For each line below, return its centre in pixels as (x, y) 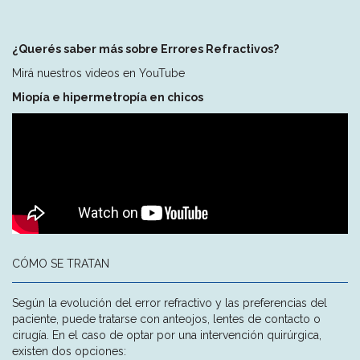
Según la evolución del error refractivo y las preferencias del (170, 303)
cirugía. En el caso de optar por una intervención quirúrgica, (167, 335)
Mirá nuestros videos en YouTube (98, 73)
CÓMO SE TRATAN (61, 263)
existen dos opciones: (69, 351)
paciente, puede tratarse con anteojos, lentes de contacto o (166, 319)
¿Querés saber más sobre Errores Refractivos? (145, 49)
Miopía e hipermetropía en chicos (109, 97)
